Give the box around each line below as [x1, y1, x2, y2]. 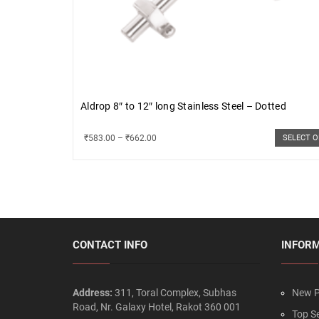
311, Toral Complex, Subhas [115, 286, 236, 298]
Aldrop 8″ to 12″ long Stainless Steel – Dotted [80, 100, 286, 112]
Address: [73, 286, 115, 298]
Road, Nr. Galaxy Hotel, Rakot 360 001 [73, 300, 241, 313]
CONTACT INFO [73, 238, 147, 251]
